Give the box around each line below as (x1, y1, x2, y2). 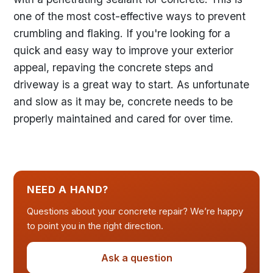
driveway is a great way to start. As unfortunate (13, 78, 249, 91)
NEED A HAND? (27, 183, 109, 196)
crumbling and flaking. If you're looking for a (13, 27, 230, 40)
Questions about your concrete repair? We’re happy (27, 205, 243, 217)
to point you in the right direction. (27, 220, 163, 232)
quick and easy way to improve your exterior (13, 44, 233, 57)
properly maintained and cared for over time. (13, 112, 233, 126)
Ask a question (101, 251, 172, 264)
